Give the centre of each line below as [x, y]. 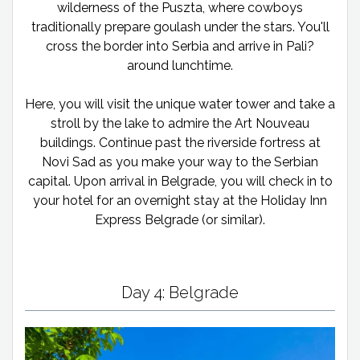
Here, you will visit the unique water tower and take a [180, 104]
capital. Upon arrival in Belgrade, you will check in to [180, 182]
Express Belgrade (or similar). [180, 220]
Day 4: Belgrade [180, 293]
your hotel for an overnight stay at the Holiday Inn [180, 201]
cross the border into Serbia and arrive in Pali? [180, 47]
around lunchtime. [180, 66]
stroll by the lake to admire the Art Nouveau [180, 124]
